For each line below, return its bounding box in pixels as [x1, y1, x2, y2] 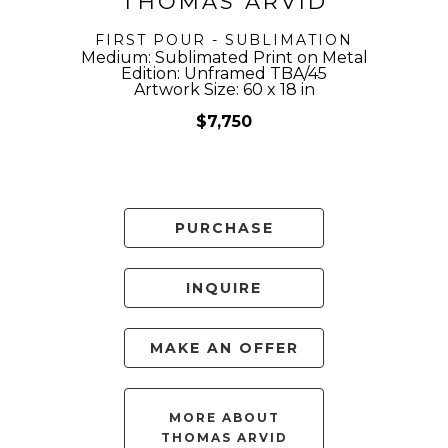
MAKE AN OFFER [149, 338, 299, 357]
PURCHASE [174, 218, 274, 237]
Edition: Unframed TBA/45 [121, 63, 327, 83]
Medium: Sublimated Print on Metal [80, 47, 368, 67]
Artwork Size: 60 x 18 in [133, 79, 315, 99]
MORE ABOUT [168, 409, 280, 425]
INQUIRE [186, 278, 262, 297]
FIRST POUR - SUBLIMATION [95, 30, 353, 49]
